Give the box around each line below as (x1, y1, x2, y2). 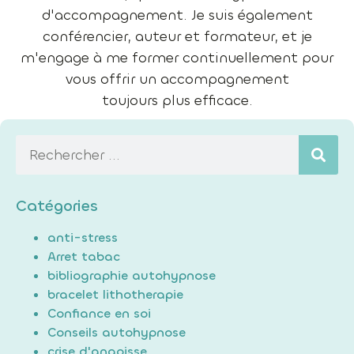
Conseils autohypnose (47, 324, 186, 341)
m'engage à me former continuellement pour (21, 48, 333, 68)
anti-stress (47, 229, 118, 247)
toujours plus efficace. (101, 91, 253, 111)
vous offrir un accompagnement (65, 70, 289, 89)
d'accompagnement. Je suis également (41, 6, 313, 25)
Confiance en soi (47, 305, 151, 322)
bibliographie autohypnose (47, 267, 216, 284)
